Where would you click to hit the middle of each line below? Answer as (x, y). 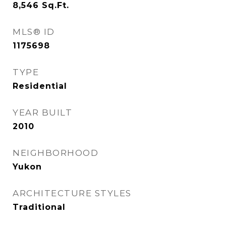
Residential (40, 86)
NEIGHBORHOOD (55, 153)
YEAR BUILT (42, 112)
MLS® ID (34, 32)
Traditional (39, 207)
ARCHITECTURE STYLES (72, 193)
